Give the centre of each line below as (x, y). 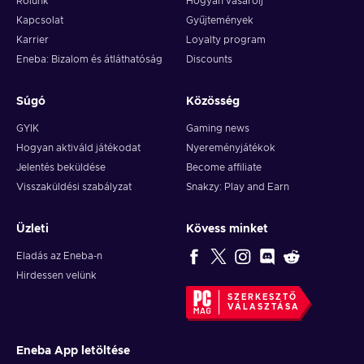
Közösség (213, 102)
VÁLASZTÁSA (263, 308)
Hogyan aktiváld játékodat (78, 148)
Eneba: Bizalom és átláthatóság (89, 60)
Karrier (32, 40)
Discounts (209, 60)
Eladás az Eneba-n (59, 256)
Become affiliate (224, 168)
